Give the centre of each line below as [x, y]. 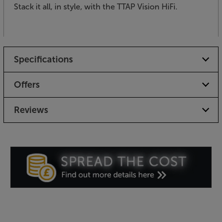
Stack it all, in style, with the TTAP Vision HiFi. [96, 6]
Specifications [43, 59]
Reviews [31, 110]
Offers [27, 84]
